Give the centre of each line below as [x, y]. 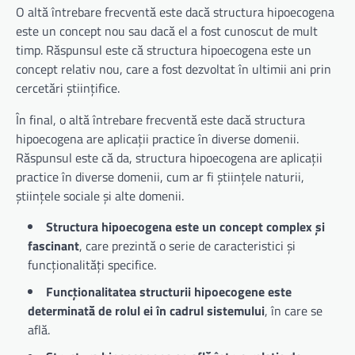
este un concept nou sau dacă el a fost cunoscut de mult [167, 31]
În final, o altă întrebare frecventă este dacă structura [160, 120]
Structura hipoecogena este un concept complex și [185, 227]
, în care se [294, 311]
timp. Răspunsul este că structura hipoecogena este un [164, 50]
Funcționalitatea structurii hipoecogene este [169, 292]
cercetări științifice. [68, 88]
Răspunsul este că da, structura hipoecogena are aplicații [169, 158]
